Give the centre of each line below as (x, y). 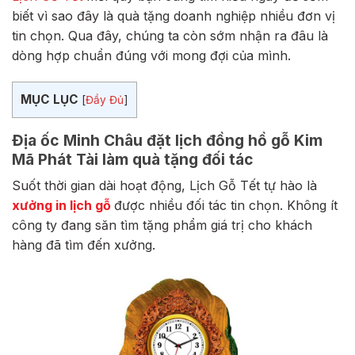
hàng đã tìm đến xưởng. (86, 245)
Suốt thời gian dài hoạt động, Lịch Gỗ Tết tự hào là (164, 186)
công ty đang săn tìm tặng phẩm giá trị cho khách (162, 225)
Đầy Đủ (105, 100)
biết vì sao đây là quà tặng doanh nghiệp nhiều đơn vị (174, 15)
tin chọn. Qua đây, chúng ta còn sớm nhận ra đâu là (170, 35)
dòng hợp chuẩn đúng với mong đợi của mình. (151, 55)
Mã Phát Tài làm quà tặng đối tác (133, 159)
